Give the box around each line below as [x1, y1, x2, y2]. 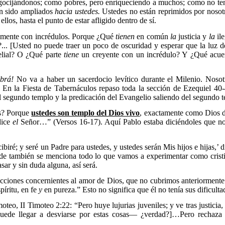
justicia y [176, 32, 209, 41]
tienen [116, 32, 135, 41]
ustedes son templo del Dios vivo [31, 108, 140, 118]
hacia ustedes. [55, 7, 100, 16]
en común [135, 32, 170, 41]
